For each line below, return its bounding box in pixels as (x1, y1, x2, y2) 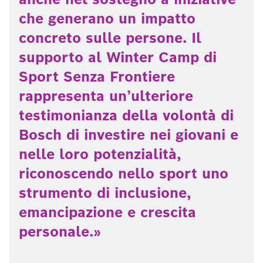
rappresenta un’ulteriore (19, 87, 193, 105)
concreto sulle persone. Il (19, 29, 201, 47)
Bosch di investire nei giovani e (19, 126, 238, 144)
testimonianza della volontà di (19, 106, 234, 124)
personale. (19, 222, 93, 241)
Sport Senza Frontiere (19, 68, 175, 86)
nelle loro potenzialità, (19, 145, 181, 163)
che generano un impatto (19, 9, 195, 28)
